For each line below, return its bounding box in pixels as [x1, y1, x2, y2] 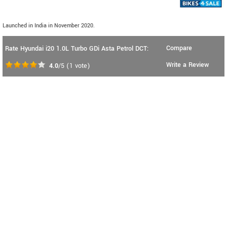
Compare [166, 44, 192, 53]
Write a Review [166, 60, 209, 70]
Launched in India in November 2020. [3, 22, 95, 30]
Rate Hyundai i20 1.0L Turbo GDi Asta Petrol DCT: [5, 44, 148, 54]
